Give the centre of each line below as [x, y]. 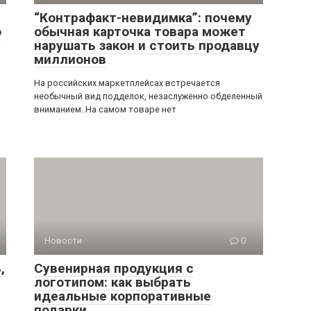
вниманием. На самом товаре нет [105, 109]
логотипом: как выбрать [112, 282]
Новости [63, 241]
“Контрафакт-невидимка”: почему [143, 18]
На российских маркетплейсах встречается [127, 83]
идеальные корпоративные [123, 296]
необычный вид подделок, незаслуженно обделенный [148, 96]
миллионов [70, 59]
